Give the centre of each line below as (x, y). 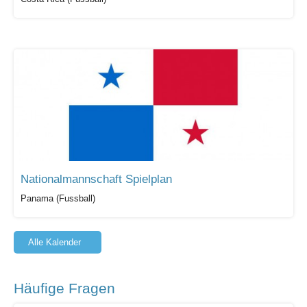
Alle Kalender (54, 242)
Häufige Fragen (64, 288)
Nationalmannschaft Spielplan (96, 179)
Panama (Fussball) (58, 198)
